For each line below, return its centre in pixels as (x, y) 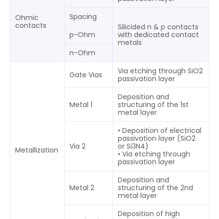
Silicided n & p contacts (158, 27)
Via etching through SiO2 (160, 71)
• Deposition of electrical (160, 130)
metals (130, 42)
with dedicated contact (158, 34)
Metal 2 (82, 187)
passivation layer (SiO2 (157, 138)
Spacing (83, 16)
